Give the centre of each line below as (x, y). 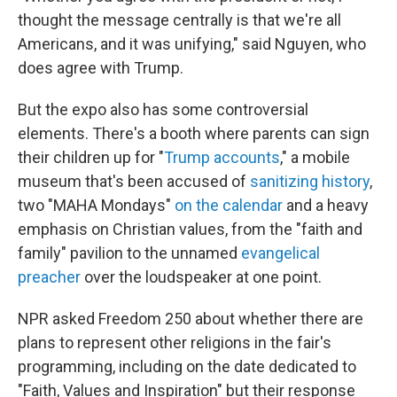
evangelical (280, 253)
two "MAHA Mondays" (96, 205)
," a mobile (315, 157)
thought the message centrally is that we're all (179, 20)
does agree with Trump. (101, 68)
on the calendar (229, 205)
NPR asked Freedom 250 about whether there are (191, 319)
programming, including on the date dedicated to (187, 366)
